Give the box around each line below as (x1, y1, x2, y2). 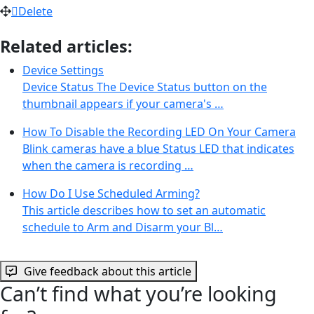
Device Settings (22, 62, 104, 78)
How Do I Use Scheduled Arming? (22, 185, 200, 201)
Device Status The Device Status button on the (22, 78, 267, 95)
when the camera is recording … (22, 157, 193, 173)
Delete (18, 3, 53, 19)
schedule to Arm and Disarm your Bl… (22, 219, 223, 235)
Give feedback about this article (24, 263, 191, 279)
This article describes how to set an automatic (22, 202, 266, 218)
